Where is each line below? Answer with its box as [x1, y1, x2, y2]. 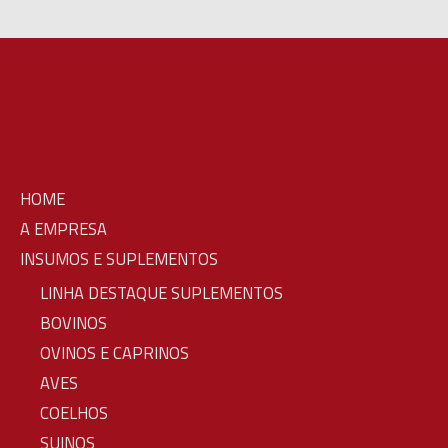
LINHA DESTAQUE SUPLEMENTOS [40, 280, 283, 306]
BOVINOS [40, 310, 107, 336]
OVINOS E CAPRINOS [40, 340, 189, 366]
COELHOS [40, 400, 108, 426]
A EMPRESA [20, 216, 107, 242]
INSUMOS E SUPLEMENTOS [20, 246, 218, 272]
